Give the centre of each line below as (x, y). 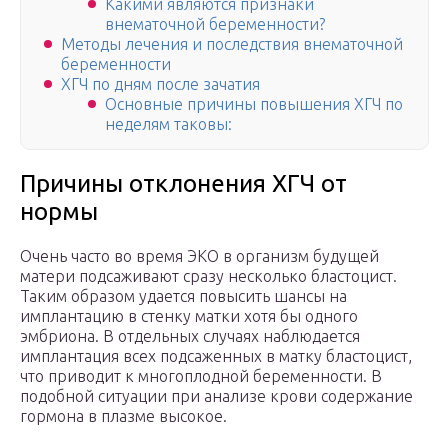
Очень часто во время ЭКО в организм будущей (199, 256)
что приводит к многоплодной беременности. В (201, 376)
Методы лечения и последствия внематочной (232, 44)
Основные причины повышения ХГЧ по (254, 104)
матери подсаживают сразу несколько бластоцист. (208, 276)
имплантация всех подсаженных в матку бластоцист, (216, 356)
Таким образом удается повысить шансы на (183, 296)
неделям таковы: (168, 124)
